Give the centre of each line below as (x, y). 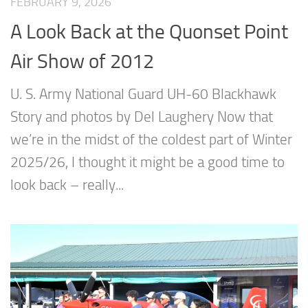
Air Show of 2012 (82, 61)
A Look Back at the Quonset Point (149, 31)
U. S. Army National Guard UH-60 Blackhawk (143, 94)
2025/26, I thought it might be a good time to (147, 162)
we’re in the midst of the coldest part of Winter (151, 139)
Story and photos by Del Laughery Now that (142, 117)
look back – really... (67, 185)
